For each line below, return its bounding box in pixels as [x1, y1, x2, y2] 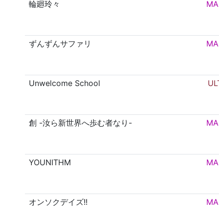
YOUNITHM [29, 157, 71, 168]
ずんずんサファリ [29, 39, 92, 49]
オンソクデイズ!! [29, 197, 88, 207]
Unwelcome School [29, 78, 101, 88]
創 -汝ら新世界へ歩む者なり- [29, 118, 132, 128]
